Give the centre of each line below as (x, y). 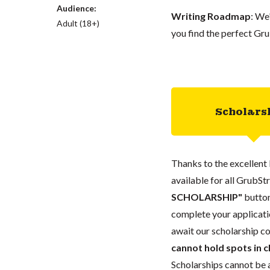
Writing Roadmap (211, 16)
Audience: (77, 8)
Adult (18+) (78, 23)
